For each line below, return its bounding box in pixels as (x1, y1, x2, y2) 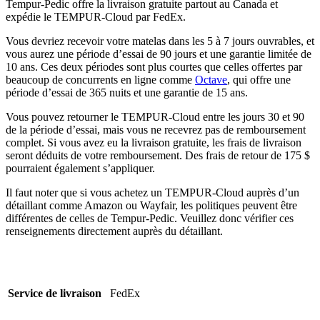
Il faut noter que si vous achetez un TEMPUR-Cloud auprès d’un (6, 186, 299, 199)
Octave (195, 74, 227, 86)
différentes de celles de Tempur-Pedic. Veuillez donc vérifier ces (6, 212, 294, 225)
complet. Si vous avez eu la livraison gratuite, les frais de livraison (6, 136, 301, 149)
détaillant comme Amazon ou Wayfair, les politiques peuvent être (6, 199, 297, 212)
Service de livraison (8, 287, 101, 300)
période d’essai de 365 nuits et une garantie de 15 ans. (6, 86, 248, 99)
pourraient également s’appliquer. (6, 162, 155, 175)
